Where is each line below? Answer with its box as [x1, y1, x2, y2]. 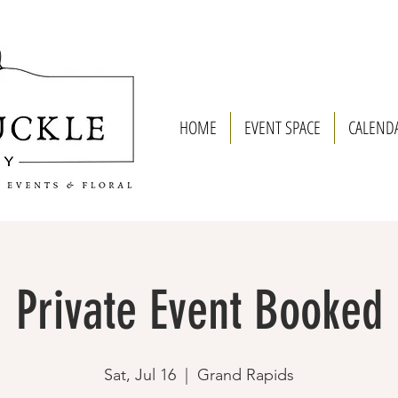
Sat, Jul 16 [104, 365, 176, 385]
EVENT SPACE [244, 115, 321, 139]
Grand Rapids [197, 365, 294, 385]
